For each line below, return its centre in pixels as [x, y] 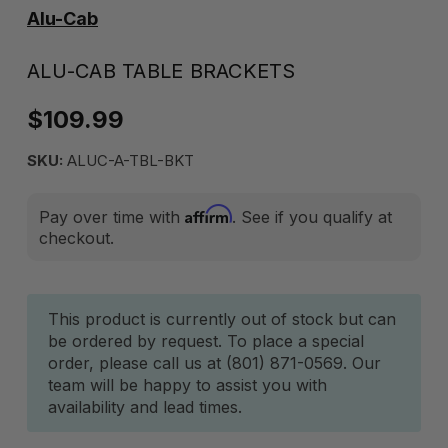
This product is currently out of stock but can [222, 319]
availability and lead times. [145, 407]
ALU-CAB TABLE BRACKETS [161, 71]
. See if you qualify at [312, 217]
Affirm [208, 214]
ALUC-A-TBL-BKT [128, 160]
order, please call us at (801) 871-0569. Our [214, 363]
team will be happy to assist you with [187, 385]
